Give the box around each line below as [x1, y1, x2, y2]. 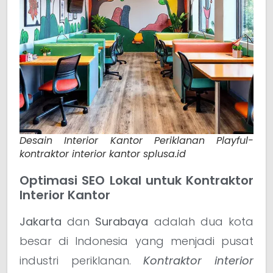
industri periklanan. [19, 253, 144, 269]
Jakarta [19, 214, 62, 230]
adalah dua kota [148, 214, 254, 230]
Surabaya [95, 214, 149, 230]
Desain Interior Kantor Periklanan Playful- [19, 133, 253, 148]
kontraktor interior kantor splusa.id [19, 147, 186, 161]
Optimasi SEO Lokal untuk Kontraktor [19, 172, 253, 190]
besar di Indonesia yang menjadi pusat [19, 233, 253, 249]
